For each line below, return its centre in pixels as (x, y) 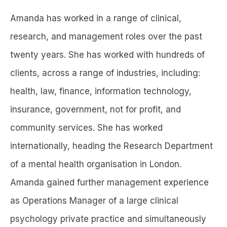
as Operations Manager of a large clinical (94, 200)
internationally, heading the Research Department (111, 146)
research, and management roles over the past (106, 36)
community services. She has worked (86, 127)
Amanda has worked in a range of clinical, (96, 18)
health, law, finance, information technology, (101, 91)
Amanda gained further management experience (109, 182)
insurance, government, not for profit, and (96, 109)
